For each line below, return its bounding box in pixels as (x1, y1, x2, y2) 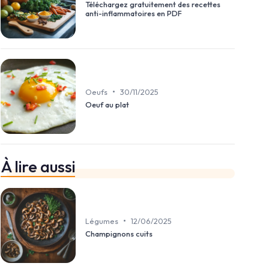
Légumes (85, 216, 118, 226)
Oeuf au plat (85, 99, 129, 109)
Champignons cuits (85, 228, 153, 238)
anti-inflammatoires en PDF (85, 8, 182, 19)
